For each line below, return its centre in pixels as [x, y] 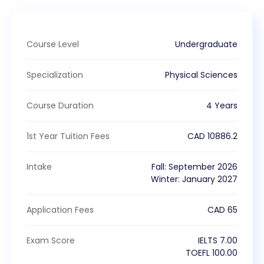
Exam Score [51, 240]
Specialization [55, 75]
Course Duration [60, 105]
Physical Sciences [201, 75]
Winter [164, 179]
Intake [39, 166]
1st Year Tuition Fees [68, 136]
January [199, 179]
